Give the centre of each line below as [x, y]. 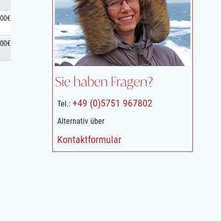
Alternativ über [81, 121]
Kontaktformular [89, 139]
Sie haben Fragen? [104, 81]
